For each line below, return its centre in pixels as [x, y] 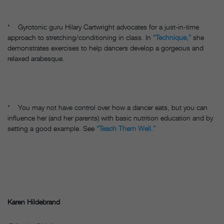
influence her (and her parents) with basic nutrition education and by [110, 118]
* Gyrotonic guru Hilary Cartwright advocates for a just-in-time [103, 27]
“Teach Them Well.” [126, 128]
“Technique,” [172, 37]
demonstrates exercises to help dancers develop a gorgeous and [105, 48]
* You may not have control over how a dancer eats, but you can [107, 107]
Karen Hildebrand [34, 202]
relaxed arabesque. [36, 58]
